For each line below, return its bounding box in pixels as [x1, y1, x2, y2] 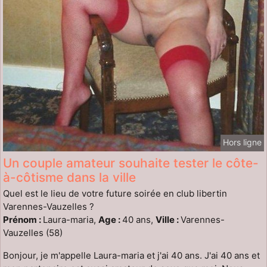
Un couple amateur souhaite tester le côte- [3, 155, 259, 170]
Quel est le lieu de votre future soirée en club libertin [3, 187, 227, 199]
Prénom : [3, 213, 43, 225]
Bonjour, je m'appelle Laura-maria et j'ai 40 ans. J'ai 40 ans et [3, 249, 260, 261]
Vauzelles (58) [3, 226, 63, 238]
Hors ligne [223, 136, 262, 147]
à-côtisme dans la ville [3, 169, 136, 185]
